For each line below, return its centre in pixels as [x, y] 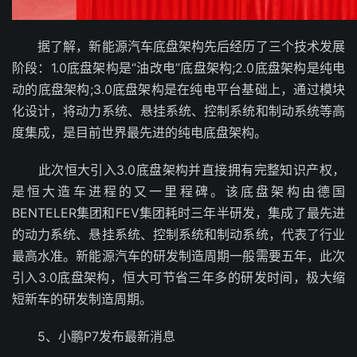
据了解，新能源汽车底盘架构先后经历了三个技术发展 [178, 47]
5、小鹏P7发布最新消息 [94, 337]
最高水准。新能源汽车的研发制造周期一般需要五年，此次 [178, 256]
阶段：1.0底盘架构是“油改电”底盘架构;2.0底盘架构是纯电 [178, 68]
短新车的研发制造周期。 [82, 299]
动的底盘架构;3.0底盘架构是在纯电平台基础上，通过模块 [178, 90]
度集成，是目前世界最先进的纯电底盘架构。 [139, 133]
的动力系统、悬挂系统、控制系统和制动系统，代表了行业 [178, 235]
